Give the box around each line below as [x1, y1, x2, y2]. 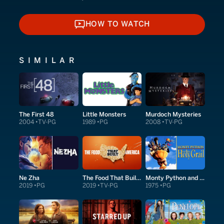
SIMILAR [19, 55, 78, 65]
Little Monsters [82, 110, 126, 118]
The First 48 [19, 110, 54, 118]
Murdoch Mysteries [145, 110, 201, 118]
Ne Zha [19, 173, 39, 181]
